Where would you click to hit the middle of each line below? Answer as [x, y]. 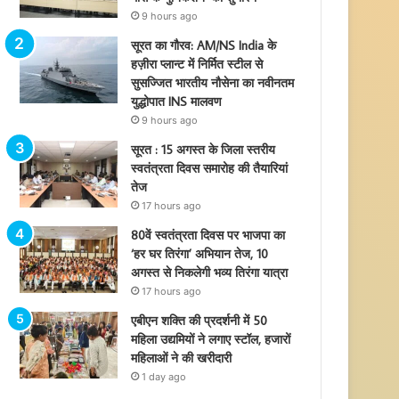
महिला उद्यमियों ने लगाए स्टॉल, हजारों [211, 339]
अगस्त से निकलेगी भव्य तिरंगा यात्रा [210, 273]
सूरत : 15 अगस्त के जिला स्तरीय [204, 150]
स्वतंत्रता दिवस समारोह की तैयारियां [210, 168]
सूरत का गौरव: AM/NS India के [204, 45]
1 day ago [164, 377]
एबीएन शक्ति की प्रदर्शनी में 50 [199, 321]
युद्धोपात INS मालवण [177, 102]
